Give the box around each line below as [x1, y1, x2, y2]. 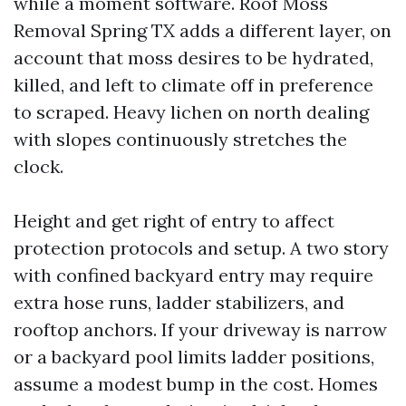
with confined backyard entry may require [14, 264, 373, 286]
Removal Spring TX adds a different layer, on [14, 19, 391, 42]
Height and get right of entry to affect [14, 209, 334, 232]
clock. [14, 155, 63, 178]
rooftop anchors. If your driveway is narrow [14, 318, 387, 341]
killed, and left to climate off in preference [14, 73, 373, 96]
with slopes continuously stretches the [14, 128, 347, 150]
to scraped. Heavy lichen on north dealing [14, 101, 369, 123]
